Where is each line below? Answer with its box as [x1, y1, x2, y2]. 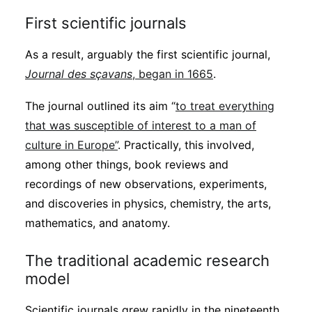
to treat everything [175, 99, 274, 113]
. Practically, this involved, [118, 138, 254, 152]
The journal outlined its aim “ [25, 99, 175, 113]
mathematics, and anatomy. [25, 216, 170, 230]
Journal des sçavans [25, 67, 132, 81]
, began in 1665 [132, 67, 213, 81]
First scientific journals [25, 14, 187, 32]
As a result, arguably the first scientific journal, [25, 47, 270, 61]
